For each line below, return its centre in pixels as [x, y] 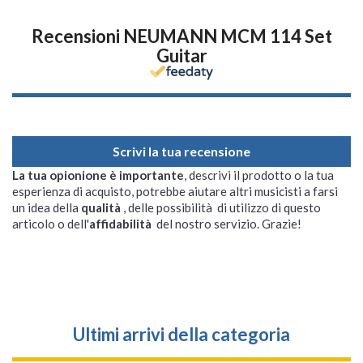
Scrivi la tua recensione [181, 152]
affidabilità [122, 224]
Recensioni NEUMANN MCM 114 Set [181, 36]
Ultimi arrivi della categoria [181, 335]
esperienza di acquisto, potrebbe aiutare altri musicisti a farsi [175, 192]
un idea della [47, 208]
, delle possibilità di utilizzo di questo [222, 208]
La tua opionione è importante [98, 175]
